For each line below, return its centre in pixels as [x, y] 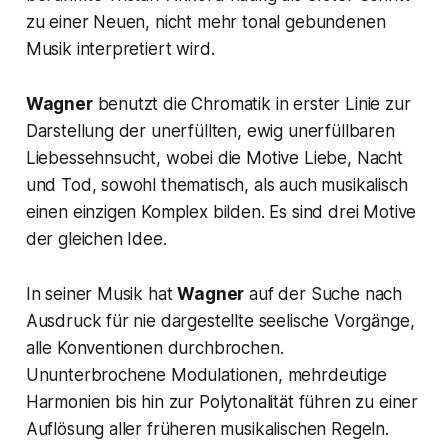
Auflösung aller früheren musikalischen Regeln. [207, 428]
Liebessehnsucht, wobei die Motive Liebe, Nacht [214, 157]
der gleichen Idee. [96, 238]
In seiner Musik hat [101, 293]
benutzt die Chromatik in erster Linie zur [251, 103]
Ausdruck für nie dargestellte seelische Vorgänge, [220, 320]
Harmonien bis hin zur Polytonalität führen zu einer [222, 401]
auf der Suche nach [323, 293]
